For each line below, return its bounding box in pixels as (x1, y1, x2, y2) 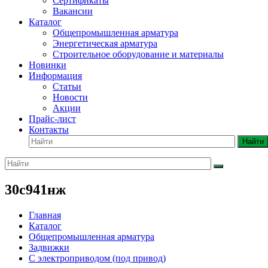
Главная (29, 209, 61, 220)
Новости (53, 92, 88, 102)
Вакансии (53, 6, 93, 16)
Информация (29, 71, 82, 81)
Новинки (29, 60, 66, 70)
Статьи (53, 81, 81, 92)
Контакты (29, 124, 69, 135)
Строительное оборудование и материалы (53, 49, 224, 59)
